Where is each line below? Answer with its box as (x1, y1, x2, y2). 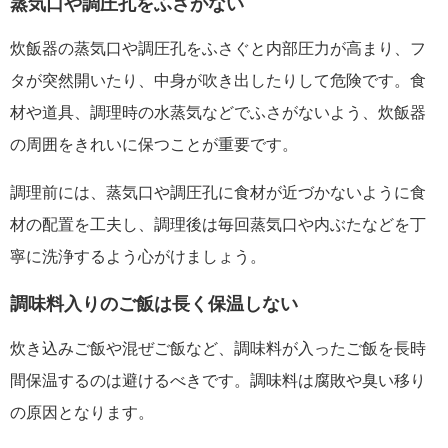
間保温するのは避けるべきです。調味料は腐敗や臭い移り (10, 372, 426, 390)
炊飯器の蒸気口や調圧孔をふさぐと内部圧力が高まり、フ (10, 40, 426, 58)
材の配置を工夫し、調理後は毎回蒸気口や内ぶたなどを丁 (10, 216, 426, 234)
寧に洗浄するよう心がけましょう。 (10, 248, 266, 266)
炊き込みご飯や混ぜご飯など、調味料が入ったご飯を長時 (10, 340, 426, 358)
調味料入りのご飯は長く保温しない (10, 292, 298, 314)
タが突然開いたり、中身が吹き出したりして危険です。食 (10, 72, 426, 90)
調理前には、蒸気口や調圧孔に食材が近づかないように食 (10, 184, 426, 202)
